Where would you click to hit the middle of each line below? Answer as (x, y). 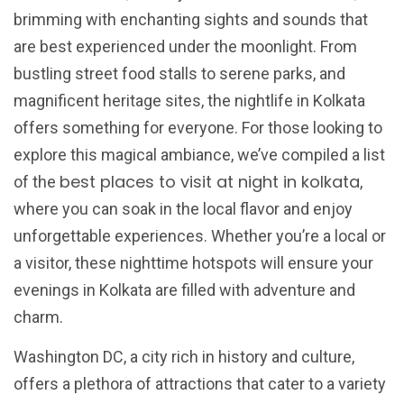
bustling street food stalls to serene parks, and (179, 73)
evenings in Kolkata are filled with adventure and (184, 289)
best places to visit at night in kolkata (210, 181)
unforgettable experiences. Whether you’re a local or (200, 235)
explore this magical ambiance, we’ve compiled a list (199, 154)
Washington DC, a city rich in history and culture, (184, 357)
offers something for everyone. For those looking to (198, 127)
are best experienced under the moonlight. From (185, 46)
